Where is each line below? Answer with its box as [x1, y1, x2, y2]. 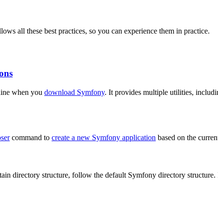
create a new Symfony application [52, 133, 156, 142]
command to [10, 133, 52, 142]
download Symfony [44, 88, 105, 96]
